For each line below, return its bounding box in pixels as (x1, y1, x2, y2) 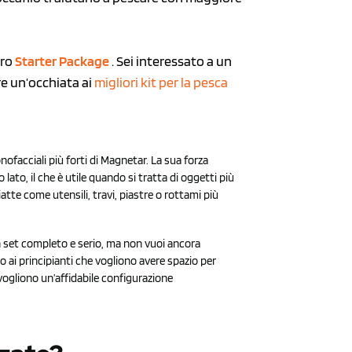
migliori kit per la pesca (94, 73, 229, 90)
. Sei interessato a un (109, 52, 233, 69)
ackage (67, 52, 110, 69)
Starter (15, 52, 60, 69)
